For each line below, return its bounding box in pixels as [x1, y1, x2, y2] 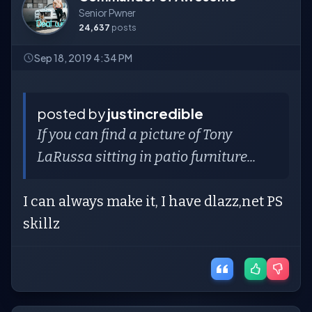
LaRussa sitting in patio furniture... [37, 148, 256, 165]
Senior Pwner [79, 6, 136, 19]
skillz [23, 215, 60, 232]
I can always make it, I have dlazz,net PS [23, 193, 283, 210]
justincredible [107, 104, 203, 122]
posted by [37, 104, 107, 122]
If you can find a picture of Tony [37, 126, 232, 143]
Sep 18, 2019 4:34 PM [34, 52, 132, 64]
